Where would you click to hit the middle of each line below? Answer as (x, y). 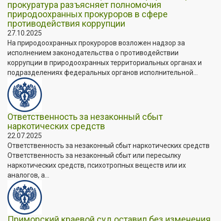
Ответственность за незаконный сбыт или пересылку (94, 155)
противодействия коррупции (66, 23)
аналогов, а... (28, 175)
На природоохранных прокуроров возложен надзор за (96, 43)
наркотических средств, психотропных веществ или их (97, 165)
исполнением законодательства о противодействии (93, 53)
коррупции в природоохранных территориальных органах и (105, 62)
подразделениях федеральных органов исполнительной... (103, 72)
